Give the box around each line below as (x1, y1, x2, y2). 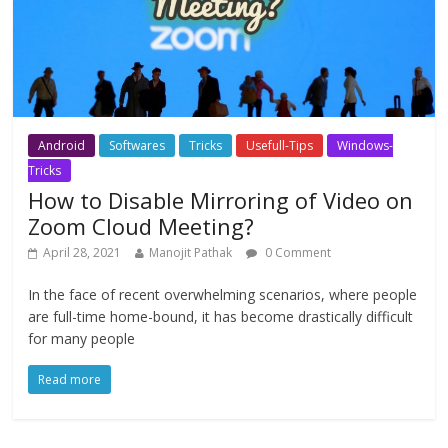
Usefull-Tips (246, 136, 314, 154)
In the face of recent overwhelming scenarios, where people (28, 284, 418, 304)
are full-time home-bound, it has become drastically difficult (28, 306, 414, 326)
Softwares (109, 136, 166, 154)
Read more (38, 370, 102, 388)
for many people (28, 328, 136, 348)
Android (38, 136, 86, 154)
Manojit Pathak (149, 243, 233, 261)
